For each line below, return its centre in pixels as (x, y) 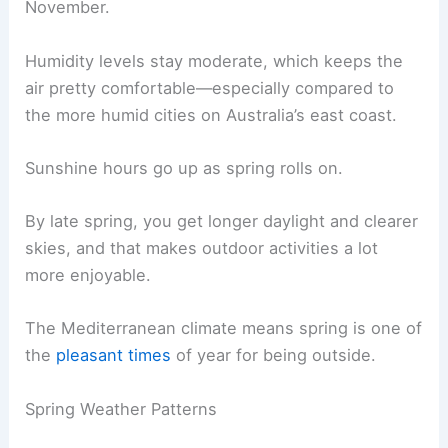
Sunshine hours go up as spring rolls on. (184, 167)
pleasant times (114, 355)
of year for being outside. (274, 355)
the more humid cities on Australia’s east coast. (211, 114)
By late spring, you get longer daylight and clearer (222, 221)
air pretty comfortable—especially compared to (210, 87)
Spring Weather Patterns (121, 408)
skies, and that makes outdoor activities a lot (202, 248)
